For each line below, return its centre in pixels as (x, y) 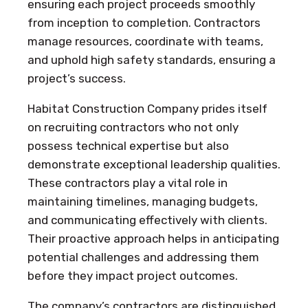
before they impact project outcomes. (133, 275)
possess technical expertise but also (128, 145)
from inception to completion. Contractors (144, 22)
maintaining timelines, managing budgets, (143, 201)
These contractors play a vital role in (128, 183)
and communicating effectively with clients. (147, 220)
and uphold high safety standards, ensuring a (152, 59)
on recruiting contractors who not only (133, 127)
